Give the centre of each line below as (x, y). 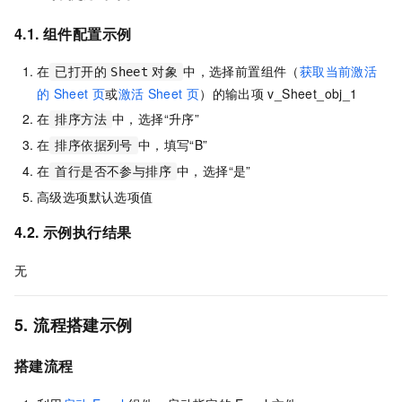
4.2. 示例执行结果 (73, 232)
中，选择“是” (214, 171)
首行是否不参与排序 (114, 172)
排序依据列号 (94, 146)
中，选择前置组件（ (241, 71)
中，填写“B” (173, 145)
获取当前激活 (338, 71)
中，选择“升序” (156, 119)
